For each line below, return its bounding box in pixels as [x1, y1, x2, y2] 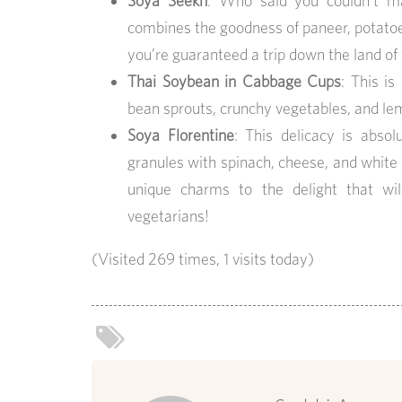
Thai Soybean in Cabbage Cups [127, 72, 342, 92]
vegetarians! [127, 206, 209, 226]
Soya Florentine [127, 126, 234, 145]
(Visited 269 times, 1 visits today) [92, 249, 314, 269]
